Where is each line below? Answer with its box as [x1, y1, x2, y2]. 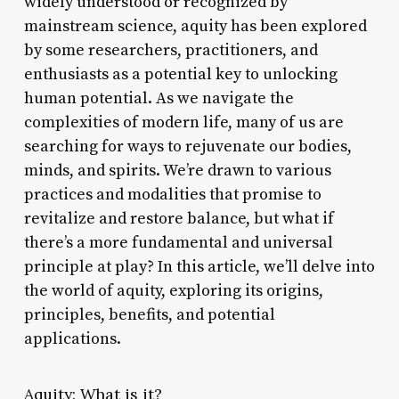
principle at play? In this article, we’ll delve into [23, 256, 375, 277]
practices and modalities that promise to [23, 183, 322, 205]
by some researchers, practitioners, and [23, 39, 318, 61]
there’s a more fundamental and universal [23, 232, 333, 253]
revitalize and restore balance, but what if [23, 208, 334, 229]
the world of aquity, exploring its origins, [23, 280, 323, 301]
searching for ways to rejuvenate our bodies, [23, 135, 352, 157]
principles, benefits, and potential [23, 304, 275, 325]
